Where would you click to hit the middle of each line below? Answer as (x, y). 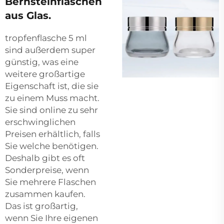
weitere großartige (45, 74)
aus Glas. (28, 15)
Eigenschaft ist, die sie (52, 86)
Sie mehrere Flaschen (50, 182)
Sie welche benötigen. (52, 146)
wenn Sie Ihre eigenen (51, 218)
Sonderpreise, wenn (47, 170)
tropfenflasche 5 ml (46, 38)
